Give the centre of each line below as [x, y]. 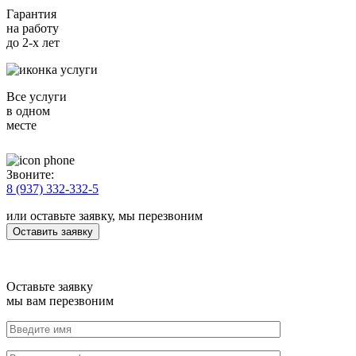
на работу [33, 28]
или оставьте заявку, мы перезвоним [104, 215]
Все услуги [37, 96]
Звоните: [30, 174]
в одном [28, 110]
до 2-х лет [33, 42]
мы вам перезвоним [60, 300]
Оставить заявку [53, 231]
